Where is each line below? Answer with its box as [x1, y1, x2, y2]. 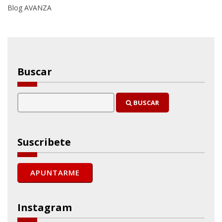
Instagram [17, 200, 72, 214]
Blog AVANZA [7, 2, 52, 12]
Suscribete [17, 135, 71, 149]
